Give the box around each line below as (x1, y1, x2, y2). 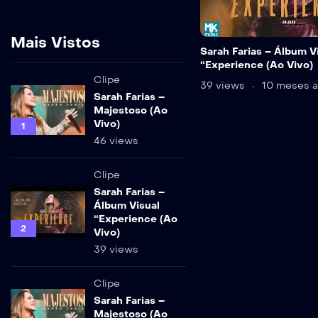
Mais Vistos (11, 33, 100, 52)
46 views (94, 134, 138, 147)
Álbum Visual (94, 199, 160, 212)
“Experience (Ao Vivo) (199, 59, 313, 72)
